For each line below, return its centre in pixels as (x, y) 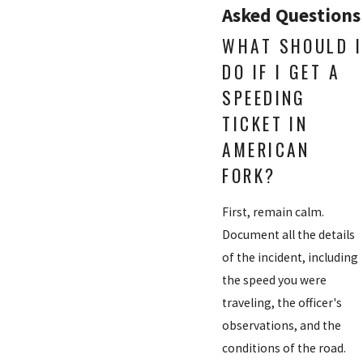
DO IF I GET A (281, 71)
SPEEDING (264, 97)
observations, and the (282, 325)
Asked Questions (292, 15)
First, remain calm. (273, 211)
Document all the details (289, 234)
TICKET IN (265, 123)
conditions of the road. (284, 348)
